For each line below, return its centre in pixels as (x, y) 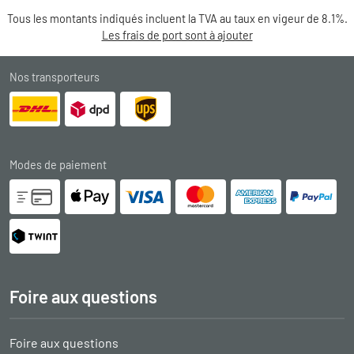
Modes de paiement (58, 164)
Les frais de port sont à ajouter (177, 35)
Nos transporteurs (55, 77)
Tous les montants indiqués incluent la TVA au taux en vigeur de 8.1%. (177, 18)
